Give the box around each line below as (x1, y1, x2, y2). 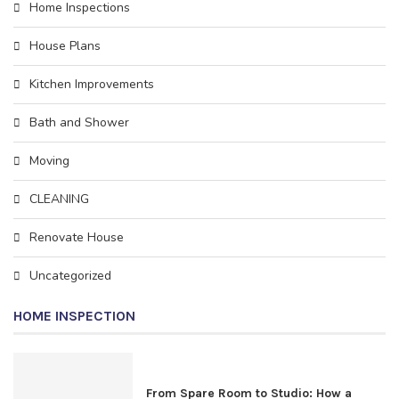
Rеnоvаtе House (29, 229, 124, 246)
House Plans (29, 37, 101, 54)
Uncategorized (29, 267, 111, 284)
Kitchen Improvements (29, 76, 154, 93)
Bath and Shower (29, 114, 129, 131)
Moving (29, 152, 69, 169)
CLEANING (29, 191, 89, 208)
